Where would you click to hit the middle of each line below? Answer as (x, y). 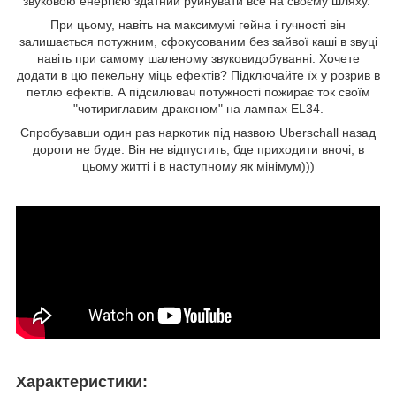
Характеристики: (82, 381)
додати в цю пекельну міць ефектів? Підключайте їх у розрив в (198, 75)
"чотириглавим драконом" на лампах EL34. (198, 108)
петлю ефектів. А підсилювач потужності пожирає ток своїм (198, 91)
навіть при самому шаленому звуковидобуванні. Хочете (198, 58)
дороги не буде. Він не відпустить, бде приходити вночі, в (198, 149)
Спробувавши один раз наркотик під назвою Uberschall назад (198, 132)
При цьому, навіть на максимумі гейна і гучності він (198, 24)
